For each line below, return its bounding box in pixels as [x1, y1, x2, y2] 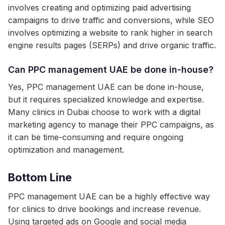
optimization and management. [8, 145, 124, 155]
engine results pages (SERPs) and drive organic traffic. [8, 40, 216, 50]
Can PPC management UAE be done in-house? [8, 64, 213, 75]
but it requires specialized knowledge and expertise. [8, 94, 204, 104]
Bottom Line [8, 171, 72, 184]
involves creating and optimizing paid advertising [8, 3, 191, 13]
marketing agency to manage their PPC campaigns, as [8, 120, 214, 130]
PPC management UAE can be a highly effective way [8, 191, 210, 201]
